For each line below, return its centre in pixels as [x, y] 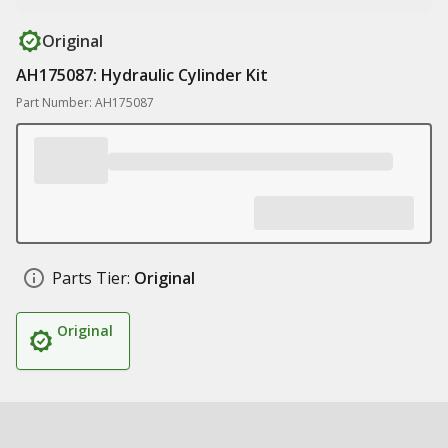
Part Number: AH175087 [85, 102]
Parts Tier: [91, 278]
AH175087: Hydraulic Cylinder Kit [142, 75]
